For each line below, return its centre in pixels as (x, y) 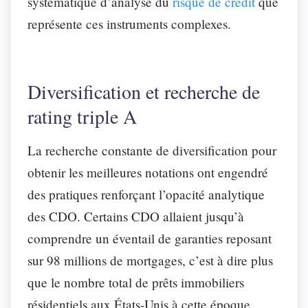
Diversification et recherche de (144, 91)
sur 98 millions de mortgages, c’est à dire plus (150, 260)
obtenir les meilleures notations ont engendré (148, 172)
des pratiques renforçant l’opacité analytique (146, 194)
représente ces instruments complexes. (131, 23)
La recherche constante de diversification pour (152, 150)
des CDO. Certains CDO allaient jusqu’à (136, 216)
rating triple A (82, 116)
